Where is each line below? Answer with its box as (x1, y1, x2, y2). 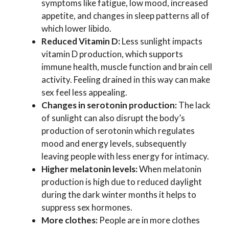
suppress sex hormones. (41, 201, 134, 213)
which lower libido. (41, 22, 111, 34)
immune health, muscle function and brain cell (41, 61, 212, 72)
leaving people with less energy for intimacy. (41, 150, 211, 162)
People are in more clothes (99, 214, 200, 225)
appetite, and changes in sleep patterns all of (41, 10, 210, 21)
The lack (178, 99, 211, 110)
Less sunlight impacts (120, 35, 202, 47)
